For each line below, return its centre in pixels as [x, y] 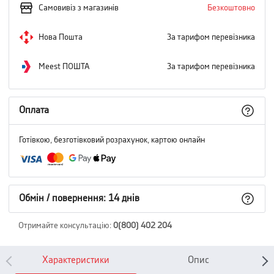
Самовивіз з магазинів [79, 8]
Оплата [34, 110]
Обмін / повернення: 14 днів [79, 198]
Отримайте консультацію [64, 226]
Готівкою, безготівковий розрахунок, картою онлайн [112, 140]
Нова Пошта [61, 37]
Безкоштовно [231, 8]
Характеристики [76, 260]
